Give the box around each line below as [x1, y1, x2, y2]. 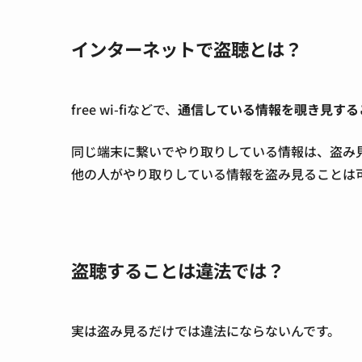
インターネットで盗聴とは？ [71, 36, 302, 62]
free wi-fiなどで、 [71, 99, 178, 120]
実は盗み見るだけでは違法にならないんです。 [71, 320, 340, 340]
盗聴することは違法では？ [71, 256, 284, 283]
